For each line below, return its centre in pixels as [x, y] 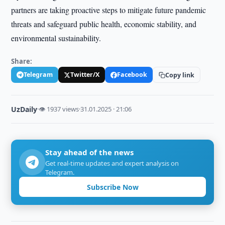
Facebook [132, 75]
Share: [22, 61]
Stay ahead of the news [90, 152]
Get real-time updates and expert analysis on [112, 163]
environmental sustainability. [56, 38]
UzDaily [24, 109]
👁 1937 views [59, 109]
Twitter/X [85, 75]
